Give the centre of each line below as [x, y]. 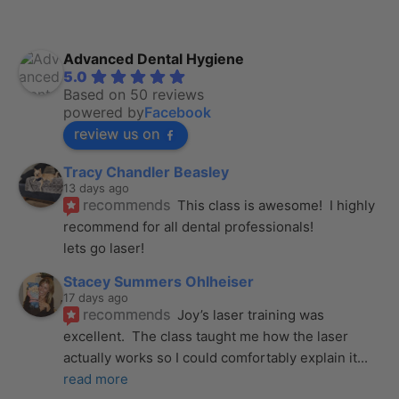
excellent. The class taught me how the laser [206, 336]
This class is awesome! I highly [277, 205]
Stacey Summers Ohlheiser [159, 281]
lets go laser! [104, 248]
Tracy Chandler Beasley [147, 171]
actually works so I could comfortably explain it [211, 357]
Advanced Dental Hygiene [154, 58]
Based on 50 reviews [134, 94]
